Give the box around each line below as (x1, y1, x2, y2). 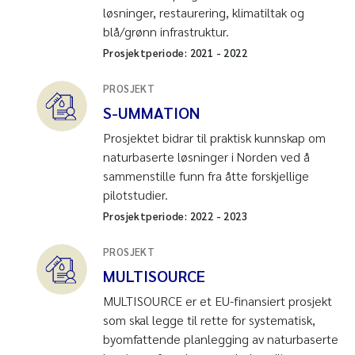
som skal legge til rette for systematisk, (103, 311, 315, 328)
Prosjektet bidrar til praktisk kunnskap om (103, 128, 326, 146)
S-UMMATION (103, 101, 200, 123)
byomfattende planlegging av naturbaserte (103, 330, 338, 347)
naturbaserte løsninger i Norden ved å (103, 147, 310, 165)
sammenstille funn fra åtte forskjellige (103, 166, 309, 184)
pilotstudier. (103, 185, 171, 203)
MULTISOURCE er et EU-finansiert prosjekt (103, 292, 332, 309)
